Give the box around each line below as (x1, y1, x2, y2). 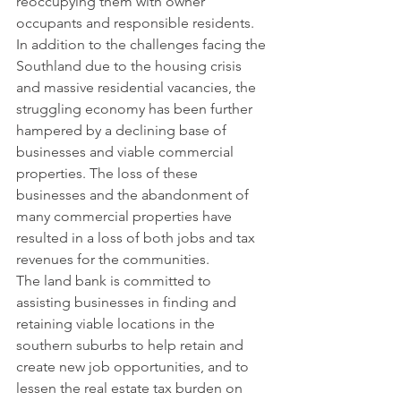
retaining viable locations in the (16, 315, 218, 332)
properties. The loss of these (16, 165, 201, 182)
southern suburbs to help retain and (16, 337, 247, 354)
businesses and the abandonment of (16, 186, 252, 203)
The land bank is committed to (16, 272, 215, 289)
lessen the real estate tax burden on (16, 380, 246, 397)
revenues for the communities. (16, 251, 209, 268)
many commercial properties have (16, 208, 235, 225)
